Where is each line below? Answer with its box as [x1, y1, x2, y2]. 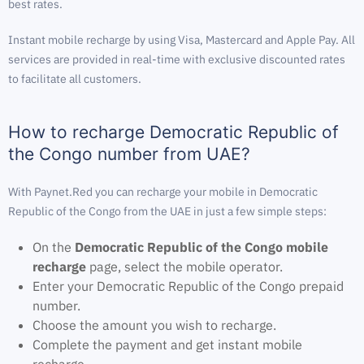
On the [32, 239, 75, 255]
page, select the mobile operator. [86, 258, 283, 275]
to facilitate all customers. [8, 71, 141, 86]
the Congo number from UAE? [8, 144, 250, 164]
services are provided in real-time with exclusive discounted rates [8, 52, 345, 67]
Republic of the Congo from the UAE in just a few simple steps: [8, 204, 327, 219]
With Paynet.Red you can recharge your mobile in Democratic [8, 184, 318, 199]
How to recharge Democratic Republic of [8, 122, 339, 142]
